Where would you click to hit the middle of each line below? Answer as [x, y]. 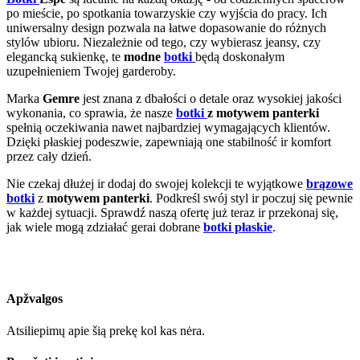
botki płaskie [238, 227]
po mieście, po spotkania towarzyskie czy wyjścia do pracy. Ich [167, 13]
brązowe [329, 184]
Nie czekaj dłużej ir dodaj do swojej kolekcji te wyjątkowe [156, 184]
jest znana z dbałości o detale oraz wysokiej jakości [211, 98]
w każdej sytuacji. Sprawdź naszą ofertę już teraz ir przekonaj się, [172, 213]
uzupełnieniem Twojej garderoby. [91, 71]
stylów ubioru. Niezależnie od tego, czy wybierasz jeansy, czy [164, 42]
